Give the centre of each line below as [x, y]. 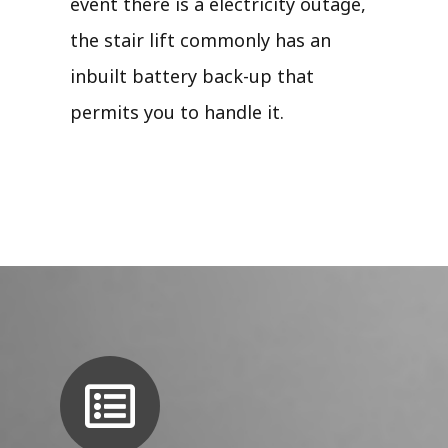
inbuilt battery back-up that [192, 75]
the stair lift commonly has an [200, 39]
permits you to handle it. [177, 111]
